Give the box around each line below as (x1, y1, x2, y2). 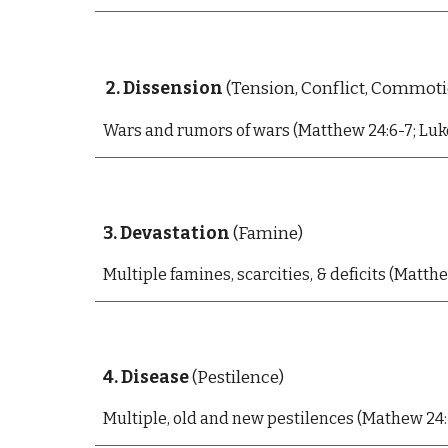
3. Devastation (102, 223, 230, 244)
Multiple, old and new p (102, 409, 277, 428)
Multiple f (102, 265, 175, 284)
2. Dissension (105, 78, 223, 99)
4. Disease (102, 367, 189, 388)
